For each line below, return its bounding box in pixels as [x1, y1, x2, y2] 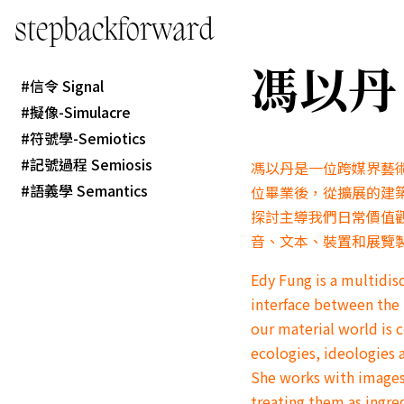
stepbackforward [14, 15, 214, 49]
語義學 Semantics [29, 179, 148, 202]
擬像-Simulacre [29, 100, 131, 123]
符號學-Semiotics [29, 126, 146, 149]
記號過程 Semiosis [29, 153, 152, 176]
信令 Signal [29, 74, 104, 96]
